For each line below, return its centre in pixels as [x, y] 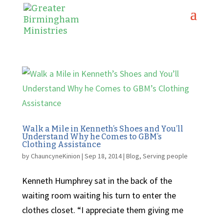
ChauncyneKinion [55, 156]
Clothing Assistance [61, 144]
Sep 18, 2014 [103, 156]
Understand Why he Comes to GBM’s [92, 137]
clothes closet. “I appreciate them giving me [102, 210]
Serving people [165, 156]
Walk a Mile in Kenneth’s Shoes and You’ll [102, 129]
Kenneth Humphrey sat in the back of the [97, 181]
